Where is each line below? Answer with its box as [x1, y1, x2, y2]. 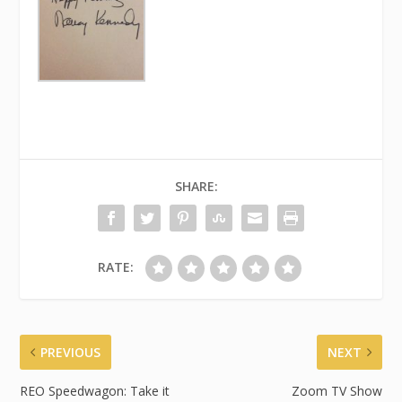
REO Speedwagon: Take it [20, 382, 170, 400]
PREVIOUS [40, 344, 101, 362]
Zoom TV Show [291, 382, 382, 400]
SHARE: [175, 178, 218, 196]
